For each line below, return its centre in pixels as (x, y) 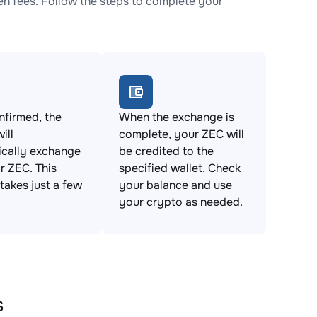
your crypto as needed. (181, 202)
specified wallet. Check (180, 168)
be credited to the (166, 151)
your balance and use (175, 185)
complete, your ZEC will (181, 134)
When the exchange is (177, 117)
